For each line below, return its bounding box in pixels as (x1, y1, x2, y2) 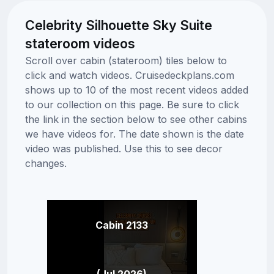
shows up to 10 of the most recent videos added (24, 83, 248, 96)
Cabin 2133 (95, 218, 148, 231)
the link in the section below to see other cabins (24, 113, 247, 125)
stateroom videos (24, 35, 135, 51)
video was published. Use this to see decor (24, 142, 223, 155)
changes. (24, 157, 67, 169)
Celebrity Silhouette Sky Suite (24, 17, 212, 33)
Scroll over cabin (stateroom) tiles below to (24, 54, 227, 67)
